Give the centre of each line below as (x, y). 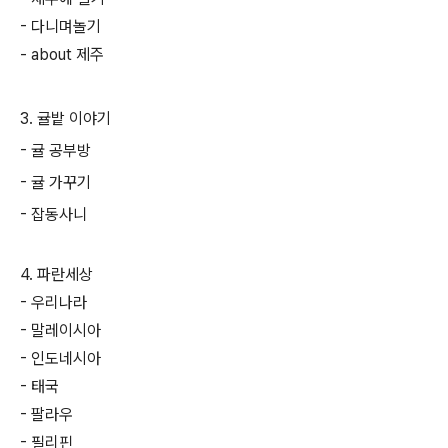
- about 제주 (62, 54)
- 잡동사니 (53, 214)
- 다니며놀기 (60, 26)
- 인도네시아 (60, 358)
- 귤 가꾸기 (55, 182)
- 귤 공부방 (55, 150)
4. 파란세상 (56, 274)
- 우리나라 (53, 302)
